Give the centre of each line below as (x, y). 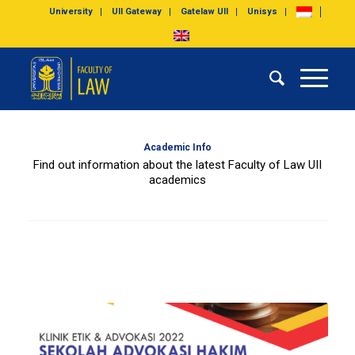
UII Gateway (137, 11)
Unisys (263, 11)
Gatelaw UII (205, 11)
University (71, 11)
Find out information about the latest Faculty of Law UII (177, 164)
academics (177, 179)
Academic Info (177, 147)
